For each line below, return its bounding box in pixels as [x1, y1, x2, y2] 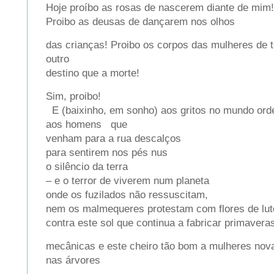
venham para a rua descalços [46, 132, 187, 144]
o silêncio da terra [46, 160, 134, 172]
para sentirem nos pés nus [46, 146, 174, 158]
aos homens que [46, 118, 127, 130]
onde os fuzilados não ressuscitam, [46, 188, 214, 201]
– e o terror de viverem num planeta [46, 174, 215, 187]
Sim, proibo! [46, 90, 101, 102]
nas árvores [46, 254, 100, 266]
